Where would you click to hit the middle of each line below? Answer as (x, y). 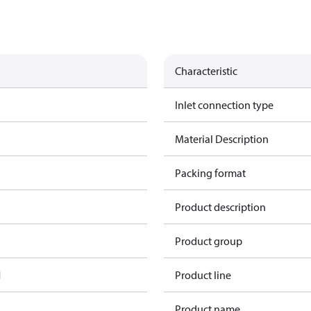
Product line (203, 275)
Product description (220, 207)
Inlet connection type (224, 105)
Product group (209, 241)
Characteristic (206, 71)
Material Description (222, 139)
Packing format (210, 173)
